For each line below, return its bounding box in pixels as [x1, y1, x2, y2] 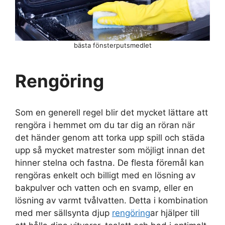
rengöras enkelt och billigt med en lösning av [15, 170, 195, 181]
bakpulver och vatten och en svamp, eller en [15, 183, 193, 193]
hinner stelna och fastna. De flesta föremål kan [15, 158, 204, 168]
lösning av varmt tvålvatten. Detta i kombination [15, 195, 208, 206]
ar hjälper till [150, 208, 199, 218]
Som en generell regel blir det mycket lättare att [15, 107, 208, 118]
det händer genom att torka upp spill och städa [15, 133, 205, 143]
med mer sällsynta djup [15, 208, 112, 218]
